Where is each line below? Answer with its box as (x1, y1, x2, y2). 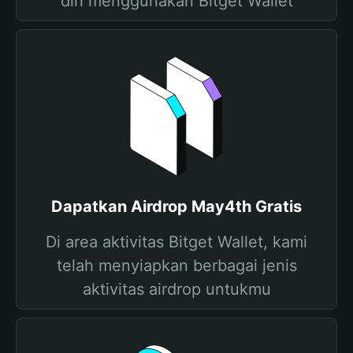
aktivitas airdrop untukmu (82, 280, 271, 299)
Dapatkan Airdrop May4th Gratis (51, 197, 302, 216)
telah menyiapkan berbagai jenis (56, 256, 297, 275)
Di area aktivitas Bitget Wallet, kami (46, 232, 307, 251)
